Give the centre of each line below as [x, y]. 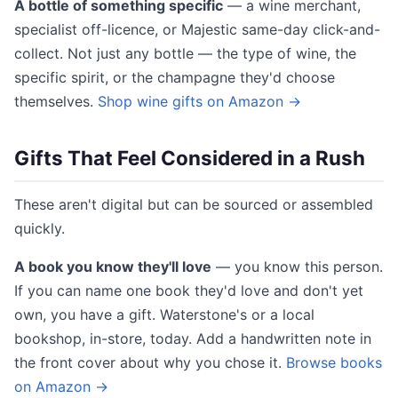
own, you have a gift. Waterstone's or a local [164, 314]
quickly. [40, 228]
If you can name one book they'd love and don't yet [189, 291]
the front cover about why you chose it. [150, 362]
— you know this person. [297, 267]
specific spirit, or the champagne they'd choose [175, 77]
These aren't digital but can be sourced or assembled [194, 204]
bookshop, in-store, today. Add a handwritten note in [193, 338]
